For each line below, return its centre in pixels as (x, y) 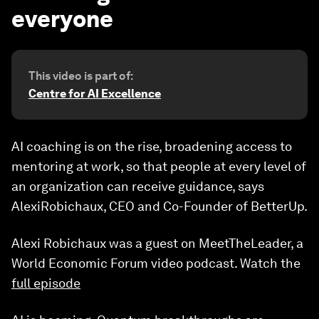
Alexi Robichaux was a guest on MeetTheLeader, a (157, 243)
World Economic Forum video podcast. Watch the (156, 263)
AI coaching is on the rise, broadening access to (152, 146)
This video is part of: (81, 76)
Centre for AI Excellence (95, 94)
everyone (62, 19)
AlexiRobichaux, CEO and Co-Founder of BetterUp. (159, 206)
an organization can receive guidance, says (138, 186)
